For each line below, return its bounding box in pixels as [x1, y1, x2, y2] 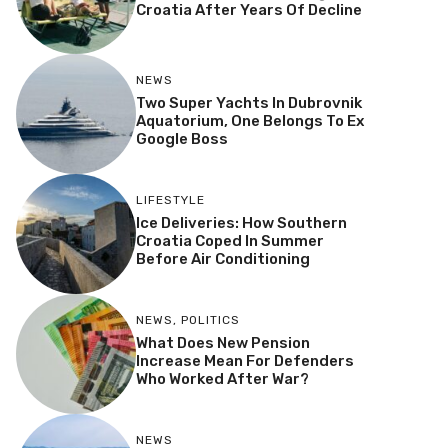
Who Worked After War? [135, 370, 309, 389]
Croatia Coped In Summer [135, 232, 324, 251]
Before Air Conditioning [135, 250, 310, 269]
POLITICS [180, 313, 240, 328]
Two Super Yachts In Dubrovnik [135, 94, 362, 113]
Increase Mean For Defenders [135, 352, 354, 371]
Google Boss [135, 130, 228, 149]
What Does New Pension [135, 334, 310, 353]
